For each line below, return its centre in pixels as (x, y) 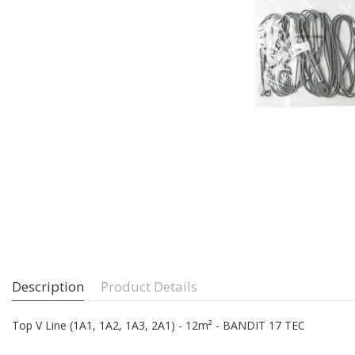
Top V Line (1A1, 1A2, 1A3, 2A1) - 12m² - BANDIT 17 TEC (158, 326)
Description (48, 286)
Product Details (149, 286)
